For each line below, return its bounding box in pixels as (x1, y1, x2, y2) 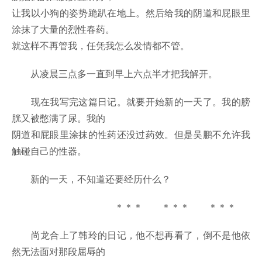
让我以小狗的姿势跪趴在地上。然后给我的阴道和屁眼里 (12, 6, 250, 20)
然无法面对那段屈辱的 (12, 244, 105, 258)
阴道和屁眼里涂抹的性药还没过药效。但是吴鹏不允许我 (12, 127, 250, 142)
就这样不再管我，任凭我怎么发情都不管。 (12, 39, 189, 53)
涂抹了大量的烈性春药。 (12, 22, 115, 36)
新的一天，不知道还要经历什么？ (12, 172, 171, 186)
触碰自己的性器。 (12, 144, 87, 158)
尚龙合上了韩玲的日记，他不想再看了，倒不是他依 (12, 228, 250, 242)
